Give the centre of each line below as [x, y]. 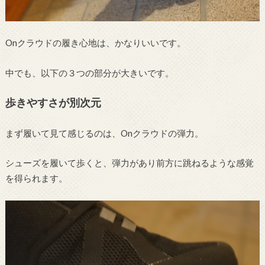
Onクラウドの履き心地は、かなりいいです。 [95, 43]
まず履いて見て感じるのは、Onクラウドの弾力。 [104, 133]
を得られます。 [36, 178]
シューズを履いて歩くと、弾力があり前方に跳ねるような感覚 [129, 163]
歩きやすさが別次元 [53, 103]
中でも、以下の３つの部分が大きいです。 [89, 72]
